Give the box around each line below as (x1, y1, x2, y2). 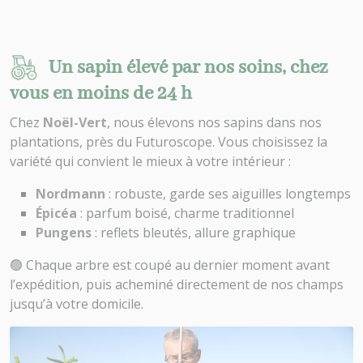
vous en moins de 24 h (10, 82, 192, 106)
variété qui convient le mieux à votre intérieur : (10, 152, 291, 170)
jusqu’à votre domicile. (10, 295, 143, 313)
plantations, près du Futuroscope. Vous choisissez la (10, 133, 327, 151)
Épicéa (36, 204, 77, 222)
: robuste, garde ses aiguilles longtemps (105, 185, 351, 203)
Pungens (36, 224, 92, 241)
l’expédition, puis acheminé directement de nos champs (10, 275, 344, 293)
